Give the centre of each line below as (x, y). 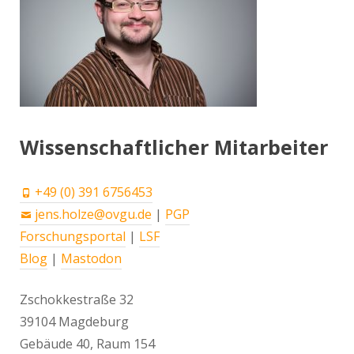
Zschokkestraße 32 (77, 300)
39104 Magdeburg (74, 322)
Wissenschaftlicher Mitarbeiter (174, 147)
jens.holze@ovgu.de (93, 215)
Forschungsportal (73, 237)
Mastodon (91, 259)
